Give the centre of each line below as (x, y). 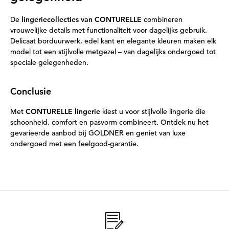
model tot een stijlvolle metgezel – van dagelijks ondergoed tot (113, 52)
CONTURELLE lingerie (63, 111)
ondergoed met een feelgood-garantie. (74, 144)
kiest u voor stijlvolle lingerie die (153, 111)
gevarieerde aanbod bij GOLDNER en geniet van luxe (98, 133)
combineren (162, 19)
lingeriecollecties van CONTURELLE (82, 19)
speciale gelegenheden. (49, 62)
